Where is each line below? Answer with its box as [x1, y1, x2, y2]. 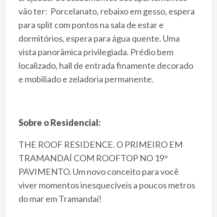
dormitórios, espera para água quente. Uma [18, 32, 180, 44]
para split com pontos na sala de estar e [18, 19, 164, 30]
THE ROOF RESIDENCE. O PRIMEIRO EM [18, 139, 183, 150]
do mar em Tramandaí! [18, 193, 103, 204]
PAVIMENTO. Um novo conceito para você [18, 166, 179, 177]
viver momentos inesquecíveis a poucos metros [18, 179, 195, 190]
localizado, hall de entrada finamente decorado [18, 60, 193, 71]
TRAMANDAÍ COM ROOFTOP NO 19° [18, 152, 168, 163]
